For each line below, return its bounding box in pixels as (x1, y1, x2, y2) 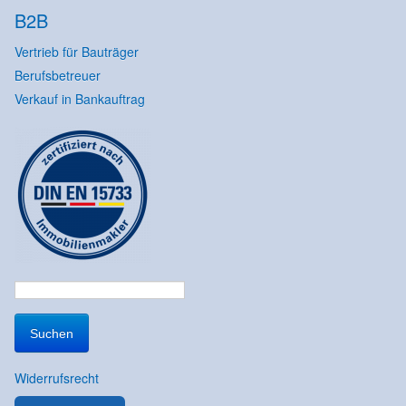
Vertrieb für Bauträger (14, 43, 139, 62)
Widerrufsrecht (14, 369, 99, 388)
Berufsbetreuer (14, 66, 101, 85)
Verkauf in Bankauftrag (14, 90, 145, 109)
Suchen (13, 291, 57, 310)
